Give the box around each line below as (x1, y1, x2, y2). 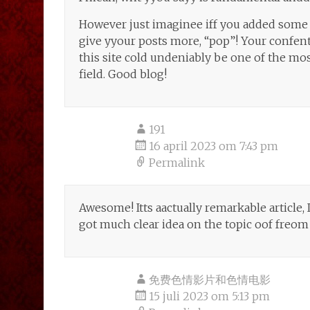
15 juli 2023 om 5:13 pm (149, 289, 270, 303)
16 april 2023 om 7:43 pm (149, 139, 278, 153)
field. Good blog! (79, 67, 167, 81)
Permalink (149, 156, 205, 170)
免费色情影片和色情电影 (149, 273, 271, 286)
